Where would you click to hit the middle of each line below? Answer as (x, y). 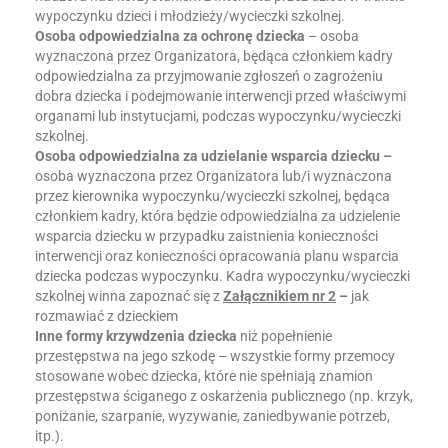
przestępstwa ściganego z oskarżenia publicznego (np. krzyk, (224, 396)
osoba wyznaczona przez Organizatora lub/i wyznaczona (213, 176)
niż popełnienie (284, 336)
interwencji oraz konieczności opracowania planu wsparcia (217, 256)
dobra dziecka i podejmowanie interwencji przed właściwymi (220, 96)
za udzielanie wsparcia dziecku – (287, 156)
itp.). (49, 436)
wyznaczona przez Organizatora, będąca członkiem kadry (214, 56)
